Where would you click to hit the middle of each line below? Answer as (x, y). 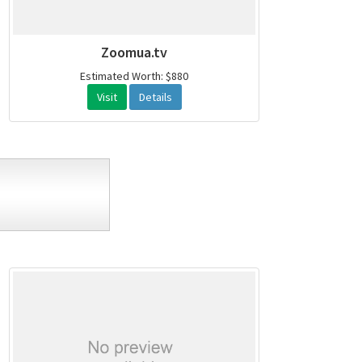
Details (155, 97)
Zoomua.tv (134, 53)
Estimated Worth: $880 (134, 76)
